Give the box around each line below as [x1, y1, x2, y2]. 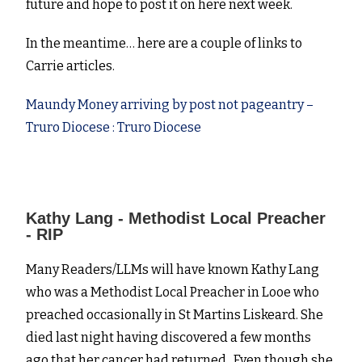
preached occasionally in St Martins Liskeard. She [26, 307, 324, 323]
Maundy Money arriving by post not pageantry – [26, 97, 314, 113]
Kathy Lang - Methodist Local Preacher [26, 209, 326, 228]
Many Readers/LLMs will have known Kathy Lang [26, 262, 320, 278]
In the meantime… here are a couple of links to [26, 36, 303, 52]
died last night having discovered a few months [26, 330, 312, 346]
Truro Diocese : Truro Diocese [26, 120, 202, 136]
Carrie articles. [26, 58, 116, 74]
